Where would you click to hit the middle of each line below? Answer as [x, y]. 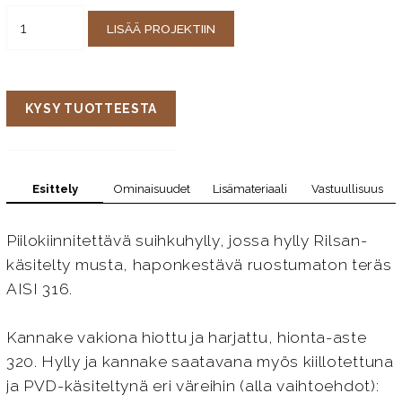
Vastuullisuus [347, 189]
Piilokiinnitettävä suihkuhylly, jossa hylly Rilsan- [187, 240]
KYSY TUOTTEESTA [91, 108]
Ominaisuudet [153, 189]
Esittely [55, 188]
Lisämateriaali [249, 189]
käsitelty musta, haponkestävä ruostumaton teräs [199, 264]
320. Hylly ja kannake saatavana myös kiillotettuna [200, 362]
